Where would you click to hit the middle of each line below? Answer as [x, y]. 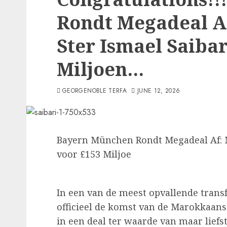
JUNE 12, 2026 [159, 91]
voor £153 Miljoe [94, 154]
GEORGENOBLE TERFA [95, 91]
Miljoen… [100, 69]
